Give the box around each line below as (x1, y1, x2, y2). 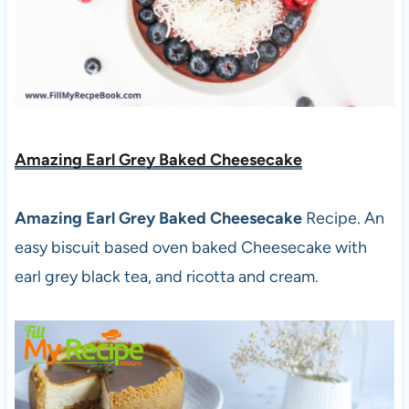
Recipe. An (305, 208, 384, 229)
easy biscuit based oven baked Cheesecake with (14, 237, 367, 258)
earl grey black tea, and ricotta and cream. (14, 267, 319, 288)
